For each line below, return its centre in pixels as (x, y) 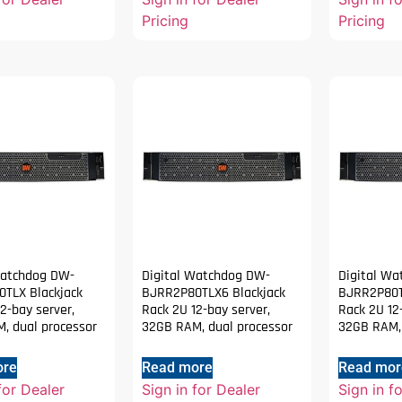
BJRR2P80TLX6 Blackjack (214, 293)
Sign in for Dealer (201, 389)
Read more (178, 367)
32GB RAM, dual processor (218, 327)
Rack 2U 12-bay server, (206, 310)
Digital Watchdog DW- (206, 275)
